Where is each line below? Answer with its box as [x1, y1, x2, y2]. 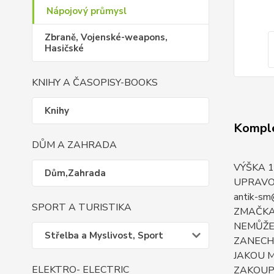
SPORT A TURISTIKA [32, 201, 131, 214]
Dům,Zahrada [45, 167, 106, 179]
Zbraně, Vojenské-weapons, [45, 31, 168, 43]
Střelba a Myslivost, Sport [45, 229, 163, 242]
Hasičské [45, 42, 84, 54]
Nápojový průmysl [46, 5, 127, 17]
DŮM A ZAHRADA [32, 138, 117, 152]
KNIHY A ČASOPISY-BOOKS [32, 76, 158, 89]
